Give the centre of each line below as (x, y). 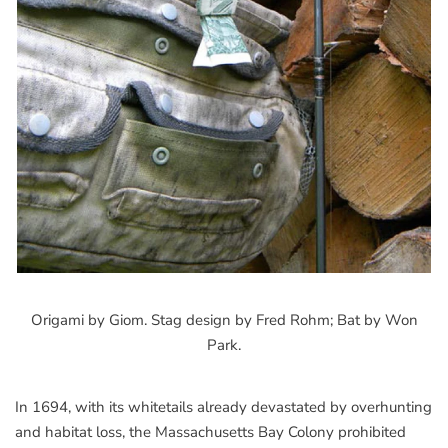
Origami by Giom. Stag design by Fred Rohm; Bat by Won (224, 319)
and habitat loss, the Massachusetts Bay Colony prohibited (210, 431)
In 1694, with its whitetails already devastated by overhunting (223, 406)
